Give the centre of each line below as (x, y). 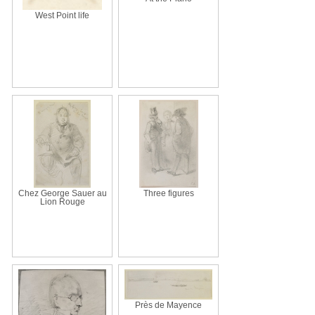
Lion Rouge (62, 201)
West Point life (62, 15)
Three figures (168, 193)
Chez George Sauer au (62, 193)
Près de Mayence (168, 305)
